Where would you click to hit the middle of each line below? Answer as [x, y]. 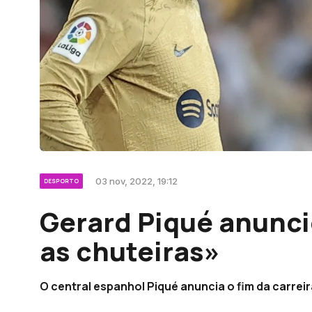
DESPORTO [61, 181]
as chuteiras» [130, 251]
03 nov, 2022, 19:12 [136, 181]
